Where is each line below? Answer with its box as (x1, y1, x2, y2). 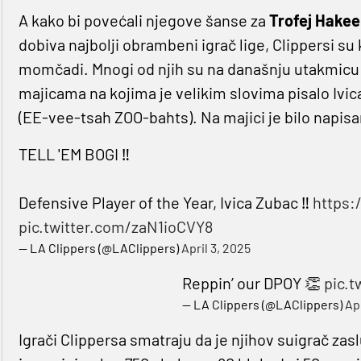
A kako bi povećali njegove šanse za (18, 10, 266, 31)
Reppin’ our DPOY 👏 (182, 273, 325, 293)
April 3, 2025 (180, 240, 251, 256)
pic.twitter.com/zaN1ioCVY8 (18, 217, 213, 237)
